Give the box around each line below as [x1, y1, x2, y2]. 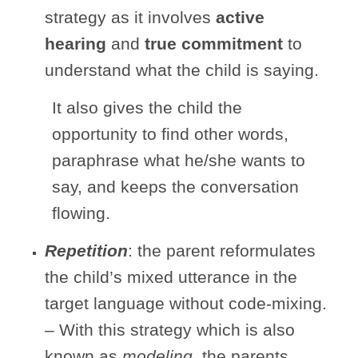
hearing [45, 34, 106, 53]
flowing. [52, 203, 110, 222]
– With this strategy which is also [45, 320, 295, 339]
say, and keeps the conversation [52, 177, 299, 196]
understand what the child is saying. [45, 60, 319, 79]
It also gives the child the [52, 97, 242, 117]
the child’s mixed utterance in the [45, 267, 297, 286]
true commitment [145, 34, 283, 53]
